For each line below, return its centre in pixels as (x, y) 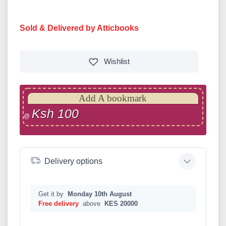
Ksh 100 (55, 113)
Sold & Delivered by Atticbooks (79, 28)
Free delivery (59, 203)
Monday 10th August (100, 194)
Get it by (52, 194)
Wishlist (117, 61)
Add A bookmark (113, 98)
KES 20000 (121, 203)
